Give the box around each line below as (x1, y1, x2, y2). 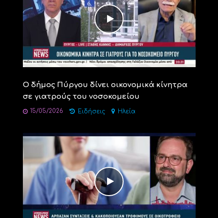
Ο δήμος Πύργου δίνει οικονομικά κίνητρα (22, 81, 187, 90)
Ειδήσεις (77, 109, 105, 115)
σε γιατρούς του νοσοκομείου (22, 92, 140, 101)
